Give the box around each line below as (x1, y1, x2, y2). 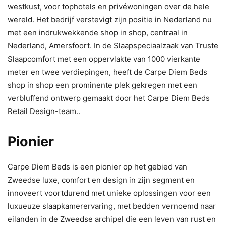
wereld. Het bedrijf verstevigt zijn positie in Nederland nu (8, 14, 212, 24)
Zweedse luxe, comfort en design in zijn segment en (8, 175, 195, 185)
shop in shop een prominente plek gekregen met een (8, 80, 197, 90)
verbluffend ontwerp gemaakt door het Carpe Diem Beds (8, 93, 210, 103)
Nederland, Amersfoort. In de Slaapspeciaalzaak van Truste (8, 40, 218, 50)
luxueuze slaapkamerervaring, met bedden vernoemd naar (8, 201, 216, 211)
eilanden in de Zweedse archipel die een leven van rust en (8, 214, 216, 224)
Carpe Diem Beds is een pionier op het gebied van (8, 161, 187, 172)
